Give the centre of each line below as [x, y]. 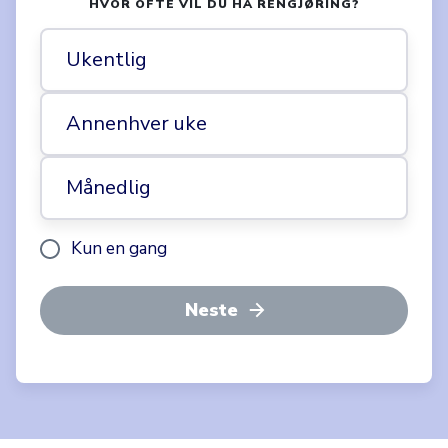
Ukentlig [106, 59]
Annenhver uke [136, 123]
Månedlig [108, 187]
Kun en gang [119, 248]
